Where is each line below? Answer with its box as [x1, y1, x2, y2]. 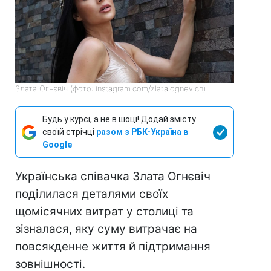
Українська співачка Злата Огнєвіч [15, 169, 211, 184]
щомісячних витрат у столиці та [15, 204, 194, 219]
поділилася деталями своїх [15, 187, 168, 201]
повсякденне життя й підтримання [15, 240, 211, 254]
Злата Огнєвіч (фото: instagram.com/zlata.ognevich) [15, 83, 206, 94]
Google [42, 140, 72, 150]
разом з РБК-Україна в [96, 127, 188, 137]
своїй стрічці [42, 127, 96, 137]
